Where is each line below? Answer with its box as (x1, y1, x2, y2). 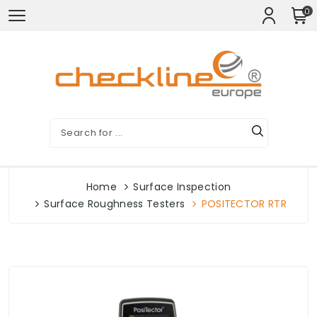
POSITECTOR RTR (201, 197, 287, 211)
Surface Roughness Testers (44, 197, 185, 211)
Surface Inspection (133, 180, 231, 194)
